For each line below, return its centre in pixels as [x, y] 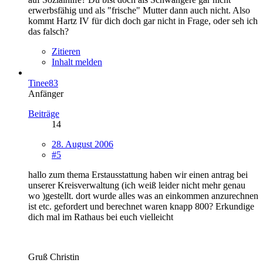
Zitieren [66, 51]
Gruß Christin [54, 257]
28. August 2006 [82, 144]
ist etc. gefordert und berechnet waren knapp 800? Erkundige [141, 206]
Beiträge [44, 113]
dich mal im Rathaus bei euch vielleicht [101, 217]
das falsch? [48, 31]
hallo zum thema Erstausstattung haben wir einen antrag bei [138, 174]
